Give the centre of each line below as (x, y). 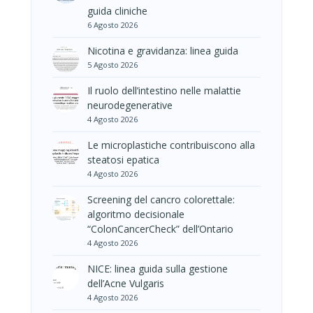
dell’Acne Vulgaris (126, 283)
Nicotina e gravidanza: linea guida (163, 50)
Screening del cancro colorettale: (161, 199)
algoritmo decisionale (136, 214)
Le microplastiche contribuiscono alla (171, 145)
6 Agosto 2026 (112, 24)
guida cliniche (117, 10)
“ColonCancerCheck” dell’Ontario (160, 228)
